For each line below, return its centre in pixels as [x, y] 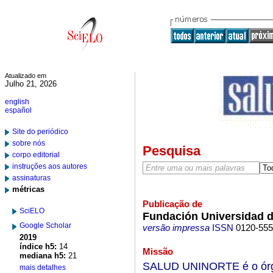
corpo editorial [36, 155]
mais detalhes [43, 268]
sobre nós [29, 143]
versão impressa [176, 228]
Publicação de [172, 204]
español [18, 110]
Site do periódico [40, 132]
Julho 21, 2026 [31, 84]
